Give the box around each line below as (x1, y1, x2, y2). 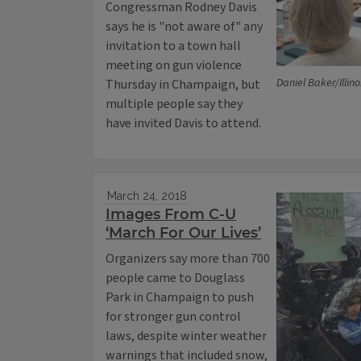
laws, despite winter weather (106, 327, 267, 346)
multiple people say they (106, 95, 243, 114)
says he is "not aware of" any (106, 18, 263, 36)
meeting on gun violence (106, 56, 242, 75)
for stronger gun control (106, 308, 241, 326)
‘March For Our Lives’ (106, 224, 261, 243)
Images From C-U (106, 205, 236, 224)
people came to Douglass (106, 269, 245, 288)
